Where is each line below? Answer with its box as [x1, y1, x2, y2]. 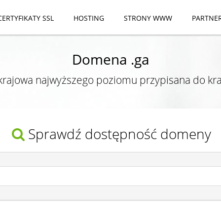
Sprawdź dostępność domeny [28, 124, 211, 143]
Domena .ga [72, 49, 149, 69]
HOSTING [74, 13, 104, 23]
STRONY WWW [124, 13, 172, 23]
